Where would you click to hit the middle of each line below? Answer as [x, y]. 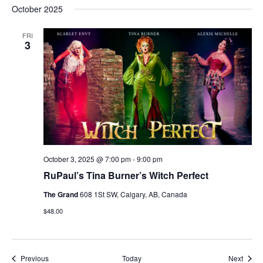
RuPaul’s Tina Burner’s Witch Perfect [126, 176]
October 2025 [37, 9]
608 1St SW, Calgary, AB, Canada [133, 194]
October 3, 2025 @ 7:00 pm [87, 159]
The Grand [61, 195]
